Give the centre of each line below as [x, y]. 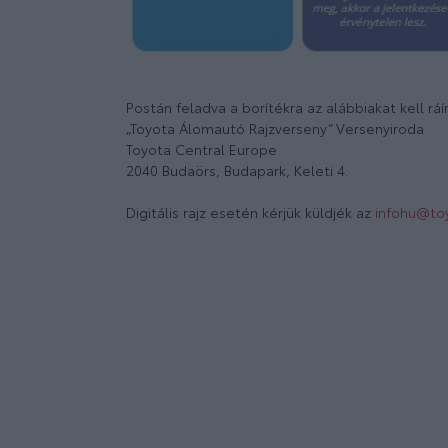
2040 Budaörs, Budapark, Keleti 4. [237, 170]
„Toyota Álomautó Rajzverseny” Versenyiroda [275, 128]
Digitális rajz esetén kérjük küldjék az [250, 212]
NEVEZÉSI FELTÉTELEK [228, 257]
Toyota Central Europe [201, 149]
